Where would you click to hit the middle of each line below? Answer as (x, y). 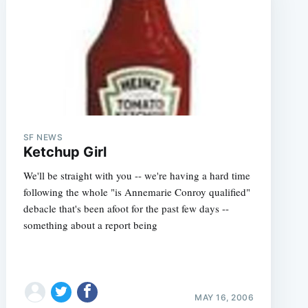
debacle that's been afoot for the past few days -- (126, 208)
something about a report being (90, 224)
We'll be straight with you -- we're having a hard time (136, 175)
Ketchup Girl (65, 152)
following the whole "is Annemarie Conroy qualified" (136, 191)
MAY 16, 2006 (224, 297)
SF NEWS (43, 137)
